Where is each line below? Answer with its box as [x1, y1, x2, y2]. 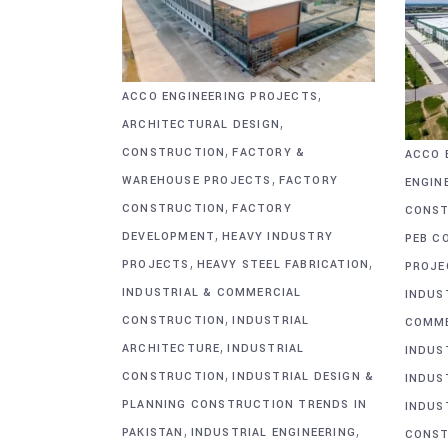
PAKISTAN [122, 424, 184, 440]
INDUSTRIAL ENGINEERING [190, 424, 357, 440]
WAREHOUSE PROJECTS [122, 172, 272, 188]
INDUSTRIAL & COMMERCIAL [122, 284, 302, 300]
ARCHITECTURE [122, 340, 221, 356]
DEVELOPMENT [122, 228, 216, 244]
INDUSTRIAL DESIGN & [232, 368, 375, 384]
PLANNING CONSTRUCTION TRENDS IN [122, 396, 368, 412]
